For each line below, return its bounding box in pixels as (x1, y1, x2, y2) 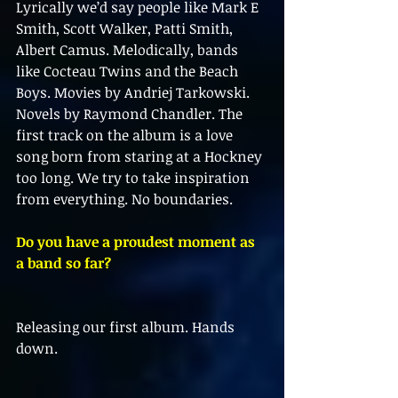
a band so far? (16, 253, 111, 274)
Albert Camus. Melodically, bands (16, 40, 242, 60)
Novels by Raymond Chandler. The (16, 104, 246, 124)
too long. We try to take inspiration (16, 168, 253, 188)
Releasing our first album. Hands (16, 317, 238, 338)
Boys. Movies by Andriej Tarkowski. (16, 83, 253, 103)
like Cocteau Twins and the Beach (16, 61, 242, 82)
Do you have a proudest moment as (16, 232, 259, 252)
